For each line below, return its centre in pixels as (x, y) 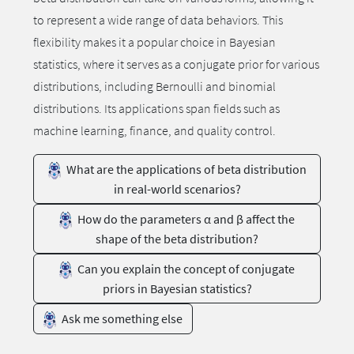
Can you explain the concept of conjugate (185, 269)
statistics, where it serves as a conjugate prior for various (176, 64)
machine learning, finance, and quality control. (154, 130)
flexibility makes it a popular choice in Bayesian (154, 42)
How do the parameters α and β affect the (185, 219)
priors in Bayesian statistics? (177, 289)
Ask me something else (121, 319)
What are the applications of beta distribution (185, 169)
